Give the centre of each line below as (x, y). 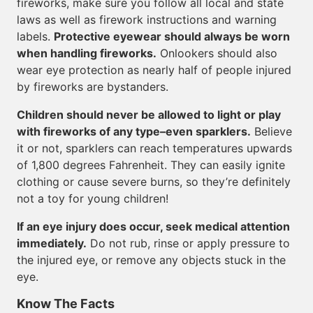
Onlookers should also (217, 53)
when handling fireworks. (87, 53)
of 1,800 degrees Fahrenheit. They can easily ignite (151, 165)
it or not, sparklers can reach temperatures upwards (154, 148)
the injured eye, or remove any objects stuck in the (151, 260)
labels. (35, 36)
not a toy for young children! (93, 198)
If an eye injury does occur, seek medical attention (153, 226)
